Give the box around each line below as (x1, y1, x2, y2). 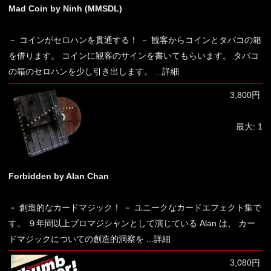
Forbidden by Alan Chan (8, 171, 109, 181)
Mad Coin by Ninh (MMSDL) (8, 4, 122, 13)
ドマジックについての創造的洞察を (8, 234, 144, 244)
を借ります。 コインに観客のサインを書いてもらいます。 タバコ (8, 51, 259, 60)
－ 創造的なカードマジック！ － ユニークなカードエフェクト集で (8, 203, 261, 212)
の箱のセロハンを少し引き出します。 (8, 67, 152, 76)
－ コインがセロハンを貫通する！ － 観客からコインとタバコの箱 (8, 35, 261, 45)
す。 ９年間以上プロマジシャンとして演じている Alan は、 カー (8, 218, 255, 228)
